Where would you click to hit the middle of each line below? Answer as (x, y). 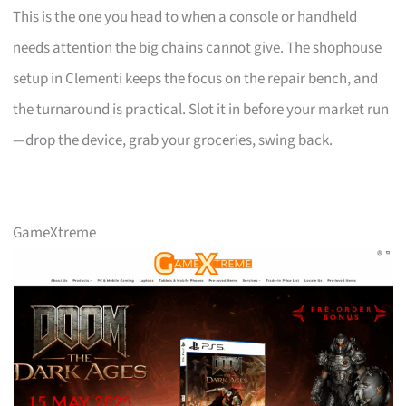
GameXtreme (55, 232)
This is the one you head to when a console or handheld (185, 17)
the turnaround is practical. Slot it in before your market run (201, 109)
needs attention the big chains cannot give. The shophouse (198, 48)
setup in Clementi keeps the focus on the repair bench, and (196, 78)
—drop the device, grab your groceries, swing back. (173, 140)
